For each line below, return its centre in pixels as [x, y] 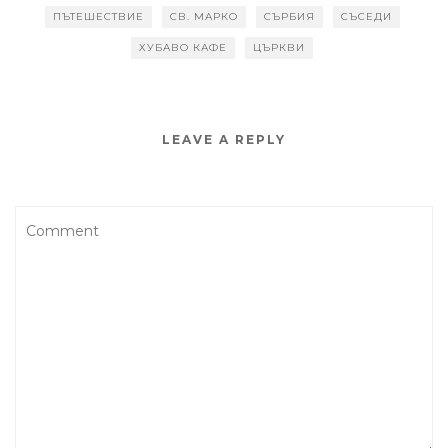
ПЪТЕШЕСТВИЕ [98, 17]
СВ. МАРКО [203, 17]
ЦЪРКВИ [279, 48]
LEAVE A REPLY [224, 140]
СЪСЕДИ [366, 17]
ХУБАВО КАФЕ [183, 48]
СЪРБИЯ [289, 17]
